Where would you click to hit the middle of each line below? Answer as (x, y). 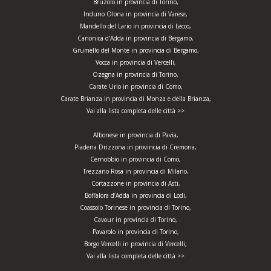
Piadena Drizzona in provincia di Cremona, (135, 147)
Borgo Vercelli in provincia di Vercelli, (135, 244)
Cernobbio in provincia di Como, (135, 159)
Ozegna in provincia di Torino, (135, 75)
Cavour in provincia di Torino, (135, 220)
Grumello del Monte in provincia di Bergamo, (135, 51)
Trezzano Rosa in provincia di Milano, (135, 171)
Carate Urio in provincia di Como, (135, 87)
